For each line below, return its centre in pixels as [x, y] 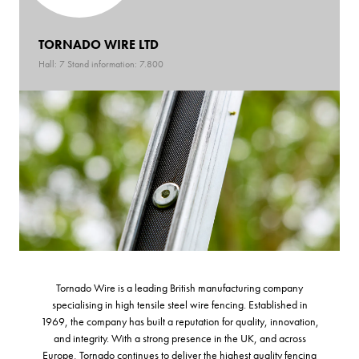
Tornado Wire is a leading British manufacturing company [179, 287]
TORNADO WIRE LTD [99, 44]
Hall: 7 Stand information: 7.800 [101, 64]
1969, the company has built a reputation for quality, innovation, [179, 321]
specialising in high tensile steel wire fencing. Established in [179, 304]
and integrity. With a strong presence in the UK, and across [179, 338]
